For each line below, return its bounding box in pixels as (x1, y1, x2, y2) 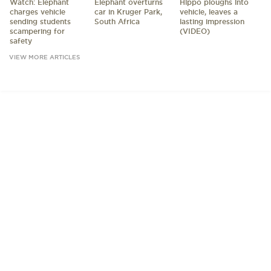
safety (9, 37, 32, 45)
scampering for (9, 27, 65, 36)
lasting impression (180, 18, 245, 26)
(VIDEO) (180, 27, 211, 36)
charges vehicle (9, 8, 65, 16)
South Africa (94, 18, 140, 26)
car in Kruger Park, (94, 8, 163, 16)
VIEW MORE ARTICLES (9, 54, 80, 61)
